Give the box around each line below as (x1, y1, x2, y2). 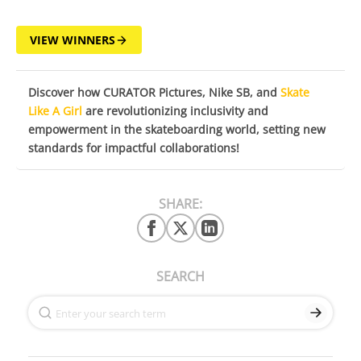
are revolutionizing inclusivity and (82, 103, 268, 119)
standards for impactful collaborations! (28, 140, 239, 156)
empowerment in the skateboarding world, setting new (28, 122, 326, 138)
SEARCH (156, 268, 205, 286)
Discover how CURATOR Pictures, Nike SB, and (28, 85, 280, 101)
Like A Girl (28, 103, 82, 119)
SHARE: (159, 195, 202, 214)
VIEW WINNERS (30, 32, 115, 48)
